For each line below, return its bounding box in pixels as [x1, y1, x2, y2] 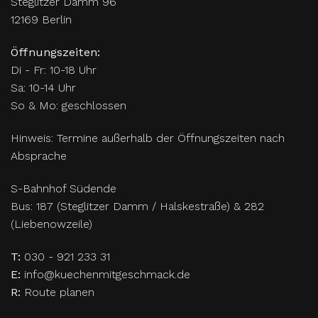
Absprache [11, 149, 67, 163]
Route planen [24, 285, 94, 299]
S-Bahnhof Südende [11, 181, 116, 195]
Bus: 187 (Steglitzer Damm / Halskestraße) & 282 [11, 199, 264, 213]
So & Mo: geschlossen [11, 99, 126, 113]
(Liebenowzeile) [11, 216, 92, 231]
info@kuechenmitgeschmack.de [24, 267, 190, 281]
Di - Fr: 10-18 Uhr [11, 63, 97, 77]
